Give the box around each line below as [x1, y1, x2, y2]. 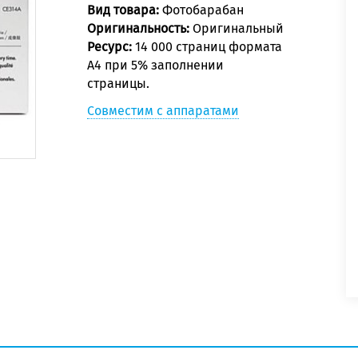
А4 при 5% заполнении [87, 58, 224, 74]
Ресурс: [87, 39, 135, 55]
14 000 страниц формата [135, 39, 282, 55]
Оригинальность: [87, 21, 193, 37]
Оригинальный [193, 21, 284, 37]
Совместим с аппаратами [87, 103, 239, 119]
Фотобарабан [162, 2, 244, 18]
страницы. [87, 76, 149, 92]
